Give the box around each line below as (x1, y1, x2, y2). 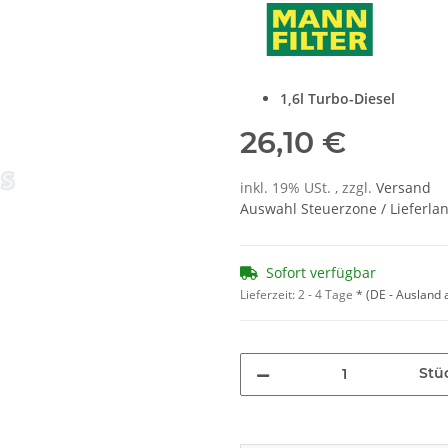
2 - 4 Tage (298, 286, 356, 304)
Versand (376, 177, 431, 197)
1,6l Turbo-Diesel (280, 88, 395, 108)
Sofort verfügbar (266, 263, 376, 283)
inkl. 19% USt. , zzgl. (240, 177, 376, 197)
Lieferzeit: (240, 286, 298, 304)
